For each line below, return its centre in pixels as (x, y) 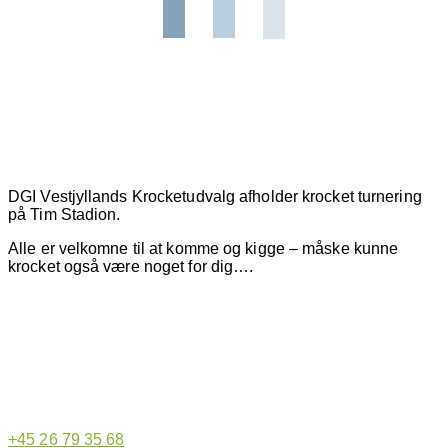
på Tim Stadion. (64, 214)
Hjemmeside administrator (224, 349)
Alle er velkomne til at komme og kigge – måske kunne (203, 248)
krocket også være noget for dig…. (131, 266)
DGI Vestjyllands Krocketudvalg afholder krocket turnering (215, 196)
